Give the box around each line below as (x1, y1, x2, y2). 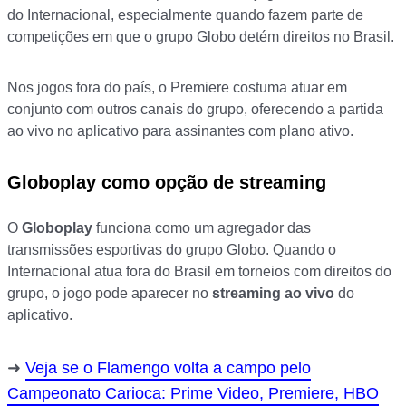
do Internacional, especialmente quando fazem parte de (7, 7, 363, 24)
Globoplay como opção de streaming (7, 172, 326, 193)
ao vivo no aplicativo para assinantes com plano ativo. (7, 123, 353, 140)
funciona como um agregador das (92, 220, 311, 237)
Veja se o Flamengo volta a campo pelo (25, 359, 311, 378)
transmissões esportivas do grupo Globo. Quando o (7, 242, 336, 258)
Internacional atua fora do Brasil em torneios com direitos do (7, 264, 391, 280)
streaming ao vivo (212, 285, 334, 302)
